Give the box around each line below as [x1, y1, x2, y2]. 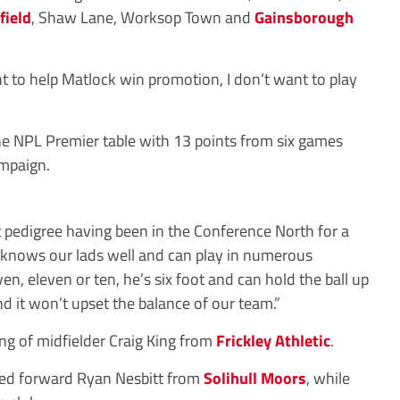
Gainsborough [254, 4, 354, 29]
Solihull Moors [204, 365, 306, 390]
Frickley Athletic [216, 328, 330, 353]
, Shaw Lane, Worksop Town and [31, 4, 254, 29]
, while [306, 365, 350, 390]
